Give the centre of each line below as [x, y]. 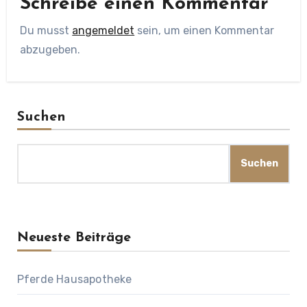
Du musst [46, 30]
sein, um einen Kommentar [205, 30]
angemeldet [103, 30]
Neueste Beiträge [74, 238]
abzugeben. [50, 49]
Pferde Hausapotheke [74, 280]
